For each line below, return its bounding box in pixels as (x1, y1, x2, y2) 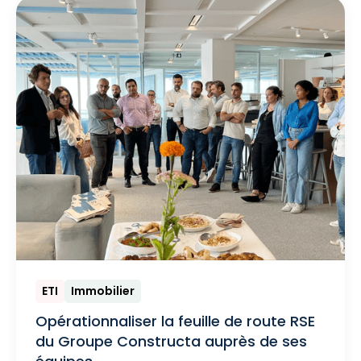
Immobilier (71, 283, 135, 300)
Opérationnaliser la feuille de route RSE (35, 311, 315, 332)
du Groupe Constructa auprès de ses (35, 331, 307, 352)
